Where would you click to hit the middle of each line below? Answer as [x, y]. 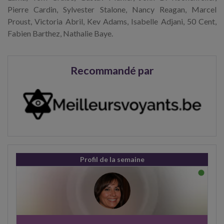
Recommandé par [112, 71]
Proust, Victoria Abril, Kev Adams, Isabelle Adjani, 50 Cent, [112, 21]
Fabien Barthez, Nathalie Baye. [60, 33]
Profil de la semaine [112, 159]
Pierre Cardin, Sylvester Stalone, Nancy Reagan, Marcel [112, 9]
